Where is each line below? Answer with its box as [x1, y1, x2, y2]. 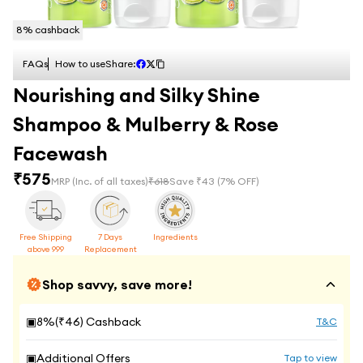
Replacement [83, 244, 137, 254]
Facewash [13, 141, 108, 165]
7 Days [98, 232, 122, 242]
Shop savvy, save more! [42, 276, 192, 293]
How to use [55, 58, 105, 70]
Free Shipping [19, 232, 72, 242]
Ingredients [152, 232, 198, 242]
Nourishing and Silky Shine [13, 83, 260, 107]
